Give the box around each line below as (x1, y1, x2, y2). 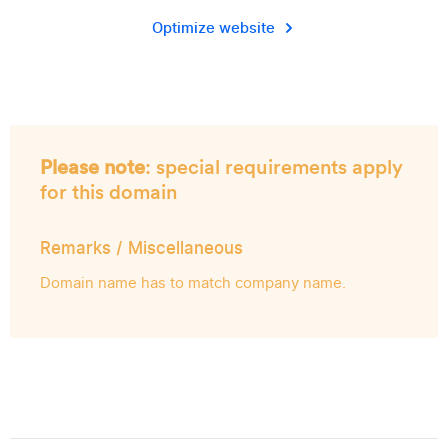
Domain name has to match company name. (40, 272, 346, 294)
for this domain (40, 180, 177, 204)
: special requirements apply (145, 155, 403, 179)
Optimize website (151, 17, 275, 39)
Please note (40, 155, 145, 179)
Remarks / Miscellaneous (40, 236, 243, 261)
